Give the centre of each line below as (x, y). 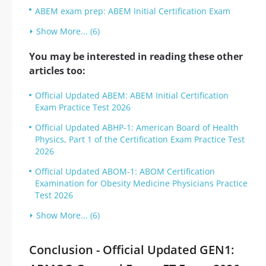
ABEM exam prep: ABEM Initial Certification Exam (133, 11)
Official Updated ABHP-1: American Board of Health (137, 128)
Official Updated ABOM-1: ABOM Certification (125, 172)
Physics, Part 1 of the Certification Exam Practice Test (140, 140)
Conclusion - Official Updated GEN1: (132, 250)
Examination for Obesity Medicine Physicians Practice (141, 183)
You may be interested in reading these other (136, 57)
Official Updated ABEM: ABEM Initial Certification (132, 96)
